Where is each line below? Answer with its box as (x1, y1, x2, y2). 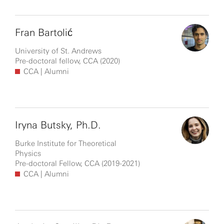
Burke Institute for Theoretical (15, 139, 116, 148)
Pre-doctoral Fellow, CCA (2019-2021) (15, 159, 140, 168)
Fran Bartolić (15, 26, 72, 38)
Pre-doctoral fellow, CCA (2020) (15, 56, 120, 65)
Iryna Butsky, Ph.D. (15, 119, 101, 131)
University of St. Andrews (15, 46, 101, 55)
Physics (15, 149, 41, 158)
